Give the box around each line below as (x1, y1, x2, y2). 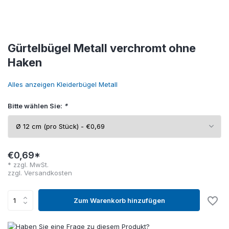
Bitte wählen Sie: (8, 102, 64, 110)
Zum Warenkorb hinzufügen (73, 196, 165, 204)
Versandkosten (24, 169, 72, 177)
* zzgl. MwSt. (8, 161, 49, 169)
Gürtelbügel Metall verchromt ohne (8, 41, 196, 55)
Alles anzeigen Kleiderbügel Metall (8, 80, 118, 88)
